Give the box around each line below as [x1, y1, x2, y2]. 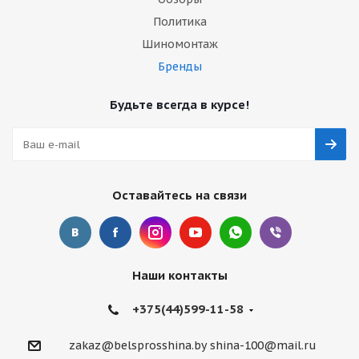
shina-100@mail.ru [209, 338, 317, 353]
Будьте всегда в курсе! [110, 97, 249, 112]
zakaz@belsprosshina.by [68, 338, 207, 353]
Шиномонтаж [141, 37, 218, 51]
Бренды [157, 59, 202, 74]
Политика [152, 14, 207, 29]
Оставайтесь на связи [112, 188, 247, 203]
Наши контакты [131, 268, 228, 283]
